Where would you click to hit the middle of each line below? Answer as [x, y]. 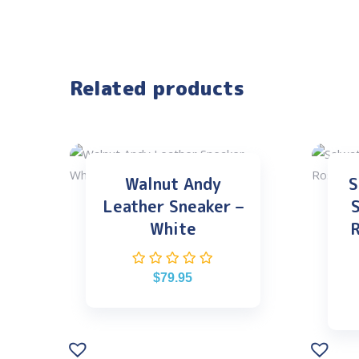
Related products [157, 89]
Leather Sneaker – [173, 206]
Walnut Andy [173, 184]
